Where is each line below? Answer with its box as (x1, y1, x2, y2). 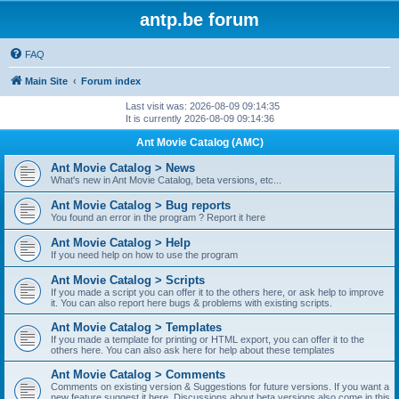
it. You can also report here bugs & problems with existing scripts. (51, 297, 332, 308)
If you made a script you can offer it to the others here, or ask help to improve (51, 287, 384, 297)
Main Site (25, 76, 68, 86)
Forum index (81, 76, 141, 86)
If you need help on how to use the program (51, 249, 238, 260)
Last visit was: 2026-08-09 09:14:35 (126, 101, 280, 111)
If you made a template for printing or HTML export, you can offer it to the (51, 334, 364, 345)
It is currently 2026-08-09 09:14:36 (125, 113, 274, 124)
